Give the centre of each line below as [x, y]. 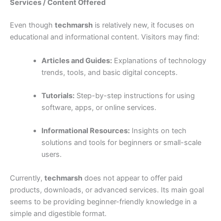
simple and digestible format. [58, 213]
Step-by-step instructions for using [134, 96]
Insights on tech [158, 131]
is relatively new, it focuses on [144, 25]
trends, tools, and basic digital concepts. [109, 72]
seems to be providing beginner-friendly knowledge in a [103, 202]
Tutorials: [58, 96]
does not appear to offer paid [132, 178]
